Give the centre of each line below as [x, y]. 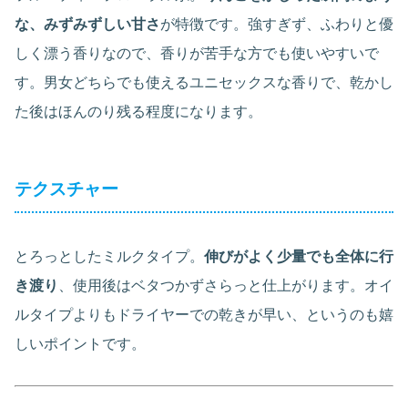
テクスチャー [66, 189]
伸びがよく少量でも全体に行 [299, 256]
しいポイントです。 [80, 343]
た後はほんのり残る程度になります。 [138, 111]
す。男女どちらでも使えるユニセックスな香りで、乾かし [204, 82]
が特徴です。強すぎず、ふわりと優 [277, 24]
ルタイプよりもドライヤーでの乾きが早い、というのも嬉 [204, 314]
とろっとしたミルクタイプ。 [109, 256]
